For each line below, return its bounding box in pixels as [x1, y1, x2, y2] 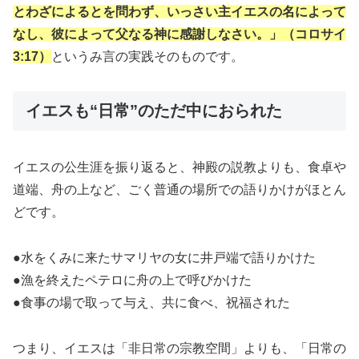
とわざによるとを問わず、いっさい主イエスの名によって [13, 4, 346, 18]
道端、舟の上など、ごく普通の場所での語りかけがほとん [13, 182, 346, 196]
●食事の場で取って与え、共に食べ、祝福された [13, 295, 290, 309]
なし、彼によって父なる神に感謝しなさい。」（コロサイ [13, 26, 346, 41]
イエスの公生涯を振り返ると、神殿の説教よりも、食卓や [13, 159, 346, 174]
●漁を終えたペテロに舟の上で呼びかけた [13, 272, 252, 287]
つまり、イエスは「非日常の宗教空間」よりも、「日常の [13, 341, 346, 355]
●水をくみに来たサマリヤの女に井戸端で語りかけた [13, 250, 316, 264]
